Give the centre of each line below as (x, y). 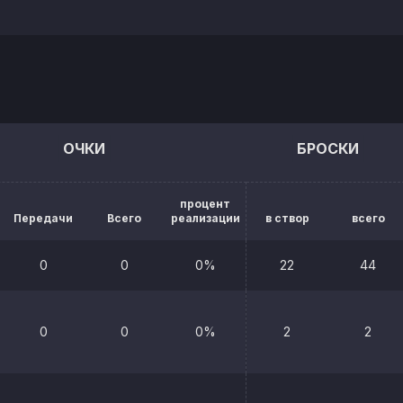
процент (205, 204)
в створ (287, 218)
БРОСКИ (328, 148)
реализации (205, 218)
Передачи (43, 218)
